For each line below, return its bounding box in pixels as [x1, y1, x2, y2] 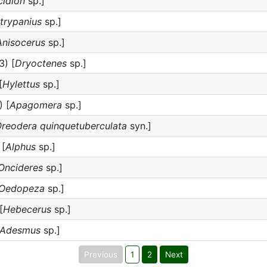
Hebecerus [3, 203, 51, 215]
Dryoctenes [15, 57, 67, 69]
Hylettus [2, 78, 40, 90]
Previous [84, 250, 117, 259]
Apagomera [10, 99, 62, 111]
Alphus [5, 141, 36, 153]
